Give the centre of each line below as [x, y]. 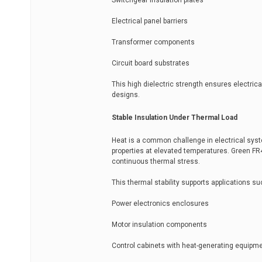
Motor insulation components [159, 225]
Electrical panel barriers [150, 21]
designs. [126, 95]
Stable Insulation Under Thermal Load [175, 118]
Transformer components [153, 42]
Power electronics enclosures [160, 204]
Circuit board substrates [151, 63]
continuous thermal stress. [156, 161]
